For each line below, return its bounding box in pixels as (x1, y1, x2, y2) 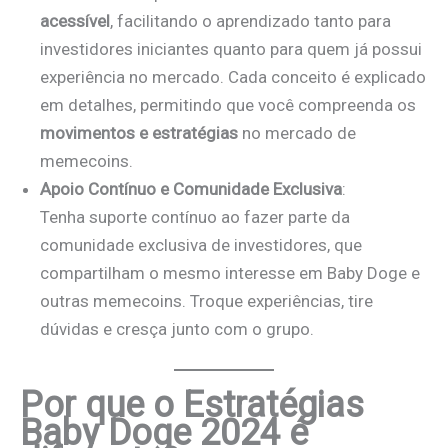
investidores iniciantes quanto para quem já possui (40, 39, 422, 60)
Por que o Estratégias (20, 383, 364, 426)
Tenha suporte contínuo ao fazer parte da (40, 207, 350, 228)
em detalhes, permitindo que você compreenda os (40, 95, 416, 116)
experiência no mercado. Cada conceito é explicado (40, 67, 426, 88)
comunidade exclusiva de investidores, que (40, 235, 362, 256)
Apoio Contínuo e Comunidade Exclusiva (40, 179, 342, 200)
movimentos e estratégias (40, 123, 238, 144)
